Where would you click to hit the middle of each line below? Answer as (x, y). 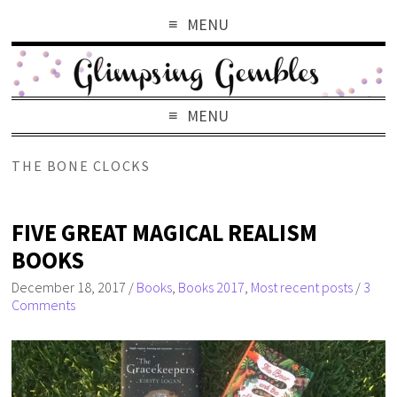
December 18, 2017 (69, 287)
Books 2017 (212, 287)
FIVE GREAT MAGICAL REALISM (165, 232)
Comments (44, 304)
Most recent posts (302, 287)
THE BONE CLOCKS (81, 165)
